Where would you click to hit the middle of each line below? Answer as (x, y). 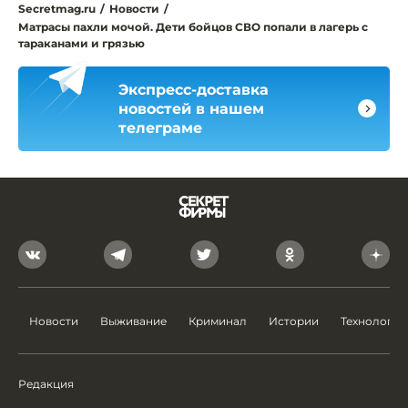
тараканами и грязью (82, 43)
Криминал (218, 321)
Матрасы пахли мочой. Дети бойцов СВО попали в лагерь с (193, 26)
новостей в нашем (191, 108)
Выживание (133, 321)
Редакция (46, 384)
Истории (294, 321)
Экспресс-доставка (194, 89)
